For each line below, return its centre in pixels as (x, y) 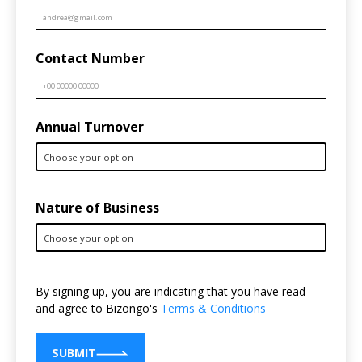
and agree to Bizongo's (98, 309)
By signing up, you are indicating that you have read (170, 292)
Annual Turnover (90, 127)
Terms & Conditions (213, 309)
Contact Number (90, 59)
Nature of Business (97, 208)
